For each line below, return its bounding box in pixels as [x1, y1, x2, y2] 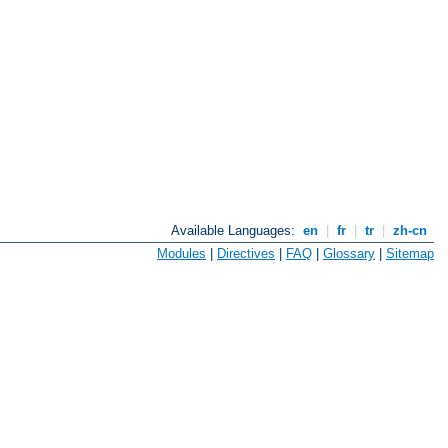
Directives [217, 245, 275, 261]
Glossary [323, 245, 375, 261]
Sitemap [386, 245, 434, 261]
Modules [157, 245, 206, 261]
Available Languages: [171, 223, 300, 239]
